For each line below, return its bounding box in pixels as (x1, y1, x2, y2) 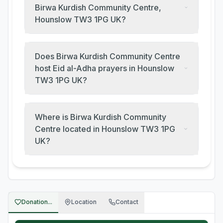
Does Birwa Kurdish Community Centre (35, 51, 180, 61)
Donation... (21, 198, 52, 206)
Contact (115, 198, 138, 206)
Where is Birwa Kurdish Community (35, 112, 166, 122)
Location (71, 198, 97, 206)
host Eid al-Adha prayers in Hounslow (35, 63, 175, 73)
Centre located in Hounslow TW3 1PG (35, 124, 175, 134)
